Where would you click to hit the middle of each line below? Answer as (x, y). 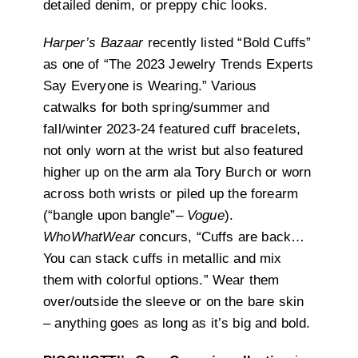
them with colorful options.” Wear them (161, 280)
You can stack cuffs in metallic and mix (163, 259)
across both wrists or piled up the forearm (171, 194)
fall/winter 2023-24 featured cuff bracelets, (172, 129)
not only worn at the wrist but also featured (173, 151)
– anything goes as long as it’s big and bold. (177, 324)
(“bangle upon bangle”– (115, 216)
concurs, (166, 237)
